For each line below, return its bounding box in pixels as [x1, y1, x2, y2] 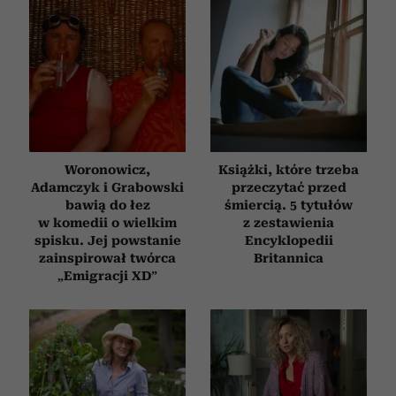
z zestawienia [243, 215, 334, 230]
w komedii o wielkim [38, 215, 177, 230]
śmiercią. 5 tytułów [225, 197, 353, 212]
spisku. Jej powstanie [34, 232, 181, 247]
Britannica [254, 250, 324, 265]
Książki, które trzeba [218, 162, 359, 177]
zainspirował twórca [39, 250, 176, 265]
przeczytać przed [231, 179, 346, 194]
